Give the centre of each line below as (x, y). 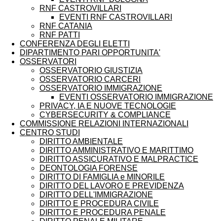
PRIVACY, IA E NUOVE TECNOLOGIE (108, 106)
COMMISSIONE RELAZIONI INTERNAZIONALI (104, 123)
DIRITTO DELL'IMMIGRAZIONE (96, 194)
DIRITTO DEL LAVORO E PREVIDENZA (112, 185)
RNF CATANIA (66, 26)
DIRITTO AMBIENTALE (81, 141)
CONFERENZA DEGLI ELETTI (75, 43)
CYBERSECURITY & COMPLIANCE (105, 114)
